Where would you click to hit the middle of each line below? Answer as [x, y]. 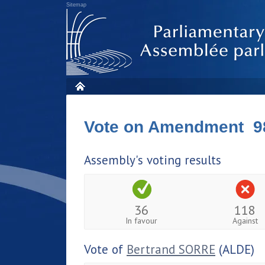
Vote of [105, 249]
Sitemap [76, 5]
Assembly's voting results [153, 160]
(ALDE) [235, 249]
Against [245, 220]
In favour [142, 220]
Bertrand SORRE [171, 249]
